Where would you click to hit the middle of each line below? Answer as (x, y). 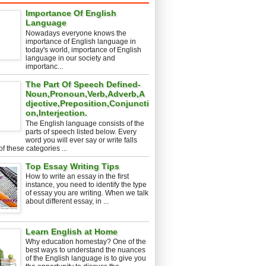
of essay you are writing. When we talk (87, 193)
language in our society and (70, 58)
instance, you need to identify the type (86, 185)
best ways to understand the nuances (85, 250)
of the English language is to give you (86, 259)
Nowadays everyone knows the (76, 33)
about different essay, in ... (67, 202)
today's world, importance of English (83, 50)
